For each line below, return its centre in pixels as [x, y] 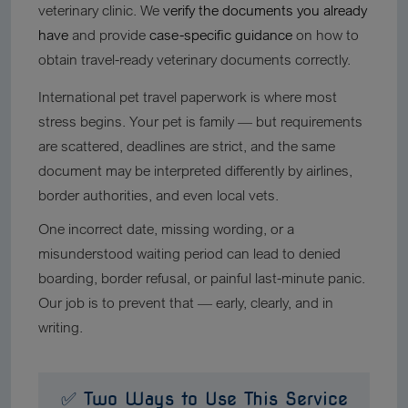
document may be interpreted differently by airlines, [195, 170]
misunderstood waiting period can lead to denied [189, 253]
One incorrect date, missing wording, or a [166, 229]
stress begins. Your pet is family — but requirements [200, 121]
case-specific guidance [221, 35]
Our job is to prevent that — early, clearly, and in [186, 302]
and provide [109, 35]
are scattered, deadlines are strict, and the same [187, 146]
